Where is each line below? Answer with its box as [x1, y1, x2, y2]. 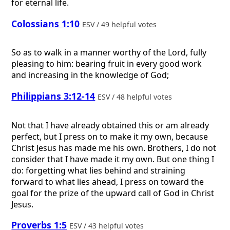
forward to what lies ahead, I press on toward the [11, 176, 204, 187]
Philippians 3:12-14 [11, 89, 95, 102]
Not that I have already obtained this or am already [11, 119, 209, 131]
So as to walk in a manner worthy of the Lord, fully [11, 47, 207, 59]
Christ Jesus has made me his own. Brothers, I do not [11, 142, 217, 154]
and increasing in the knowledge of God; [11, 69, 169, 81]
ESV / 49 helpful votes [82, 19, 159, 29]
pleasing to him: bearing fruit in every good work [11, 58, 202, 70]
